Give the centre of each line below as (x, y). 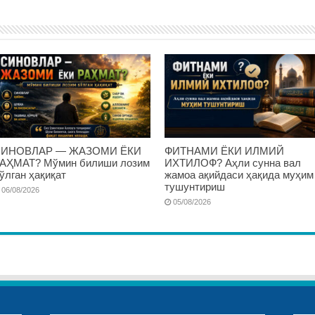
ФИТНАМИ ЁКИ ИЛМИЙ (224, 151)
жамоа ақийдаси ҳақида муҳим (239, 175)
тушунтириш (194, 187)
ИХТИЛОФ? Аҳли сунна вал (232, 163)
